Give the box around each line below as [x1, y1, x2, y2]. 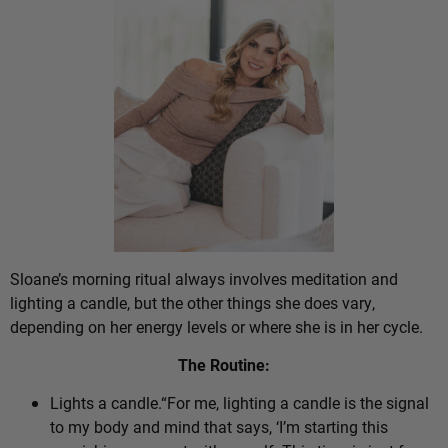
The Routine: [178, 353, 270, 375]
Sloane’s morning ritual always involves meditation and [10, 267, 398, 289]
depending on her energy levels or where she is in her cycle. [10, 315, 423, 337]
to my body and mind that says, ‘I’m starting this [50, 416, 388, 438]
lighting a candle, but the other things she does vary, [10, 291, 375, 313]
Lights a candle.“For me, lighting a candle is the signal [50, 392, 429, 414]
